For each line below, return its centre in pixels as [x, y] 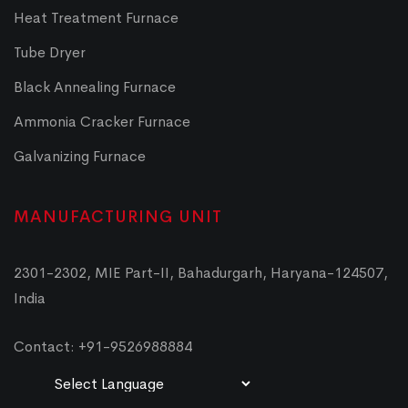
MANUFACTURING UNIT [118, 216]
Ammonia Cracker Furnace [102, 121]
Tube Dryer [50, 52]
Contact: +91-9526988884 [103, 346]
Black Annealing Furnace [95, 87]
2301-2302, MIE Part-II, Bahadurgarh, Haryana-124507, [201, 272]
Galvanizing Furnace [80, 156]
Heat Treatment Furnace [96, 17]
